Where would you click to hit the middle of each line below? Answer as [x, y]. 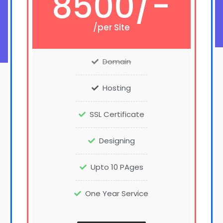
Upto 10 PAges [117, 167]
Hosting [117, 88]
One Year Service [117, 193]
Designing [117, 141]
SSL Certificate [117, 114]
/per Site [111, 27]
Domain [117, 61]
